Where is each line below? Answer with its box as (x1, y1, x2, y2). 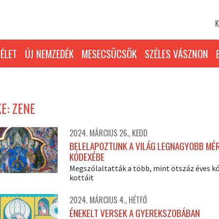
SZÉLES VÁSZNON (145, 46, 208, 61)
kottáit (69, 173, 94, 182)
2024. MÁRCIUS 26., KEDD (69, 127, 148, 139)
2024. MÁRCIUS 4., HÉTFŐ (69, 194, 147, 206)
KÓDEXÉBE (69, 150, 105, 164)
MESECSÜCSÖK (82, 46, 137, 61)
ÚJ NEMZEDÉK (25, 46, 74, 61)
